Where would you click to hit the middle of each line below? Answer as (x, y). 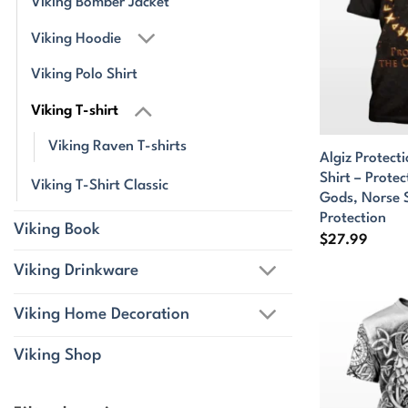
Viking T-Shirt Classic (100, 186)
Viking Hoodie (76, 40)
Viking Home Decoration (102, 314)
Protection (352, 219)
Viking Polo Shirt (84, 75)
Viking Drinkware (76, 271)
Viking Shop (57, 355)
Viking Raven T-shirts (117, 147)
